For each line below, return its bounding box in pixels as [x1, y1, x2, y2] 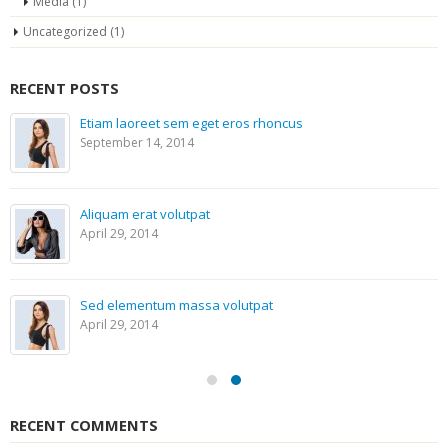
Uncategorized [23, 23, 107, 41]
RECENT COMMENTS [10, 415, 158, 436]
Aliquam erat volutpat [80, 205, 210, 224]
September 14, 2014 [80, 134, 194, 152]
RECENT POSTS [10, 78, 119, 99]
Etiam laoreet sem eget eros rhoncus [80, 114, 303, 133]
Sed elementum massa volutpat [80, 296, 273, 315]
